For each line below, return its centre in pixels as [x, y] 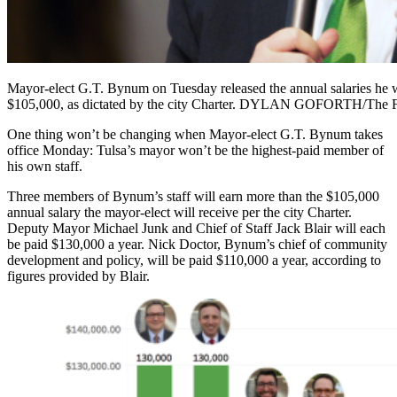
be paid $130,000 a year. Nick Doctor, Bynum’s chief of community [197, 244]
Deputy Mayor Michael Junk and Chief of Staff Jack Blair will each [196, 228]
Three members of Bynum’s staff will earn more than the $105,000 [193, 196]
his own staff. [45, 166]
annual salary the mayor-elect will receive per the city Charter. [179, 212]
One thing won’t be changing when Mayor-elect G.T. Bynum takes [195, 134]
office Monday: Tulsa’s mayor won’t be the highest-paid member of [195, 150]
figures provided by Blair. [78, 276]
